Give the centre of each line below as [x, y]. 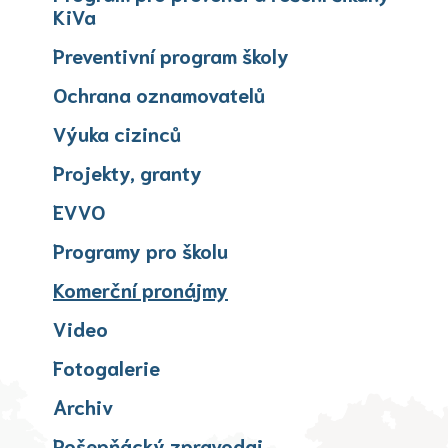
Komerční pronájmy [140, 288]
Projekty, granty [127, 171]
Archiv [83, 405]
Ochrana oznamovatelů [159, 93]
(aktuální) [270, 287]
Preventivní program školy [171, 54]
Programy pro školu [140, 249]
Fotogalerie [106, 366]
